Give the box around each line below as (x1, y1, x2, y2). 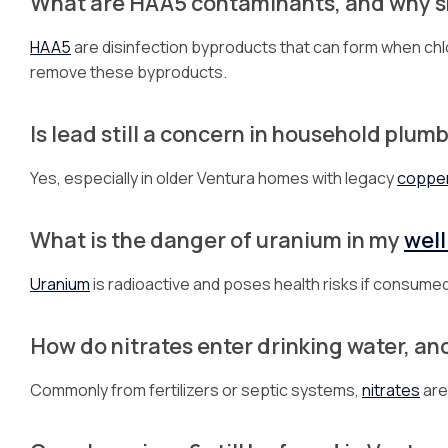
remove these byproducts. (30, 61, 227, 83)
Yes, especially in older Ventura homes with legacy (30, 167, 397, 189)
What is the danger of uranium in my (30, 225, 404, 254)
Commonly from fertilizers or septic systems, (30, 379, 362, 401)
